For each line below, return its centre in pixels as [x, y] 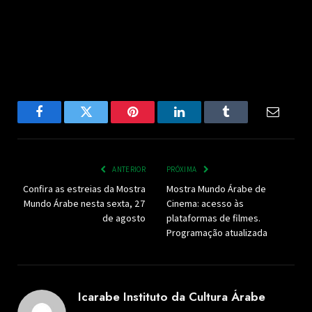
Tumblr [243, 122]
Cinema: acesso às [205, 204]
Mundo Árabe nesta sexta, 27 [85, 204]
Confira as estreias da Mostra [84, 189]
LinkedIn [201, 122]
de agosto [124, 218]
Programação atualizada [217, 233]
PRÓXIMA [182, 170]
